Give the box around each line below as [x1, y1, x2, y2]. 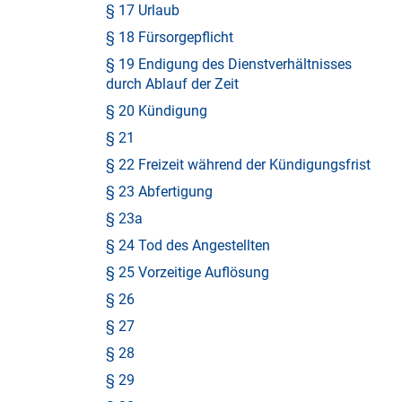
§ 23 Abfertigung [106, 183, 213, 200]
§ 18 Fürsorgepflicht [106, 29, 233, 46]
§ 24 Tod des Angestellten [106, 237, 270, 254]
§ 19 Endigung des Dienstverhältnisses [106, 56, 352, 73]
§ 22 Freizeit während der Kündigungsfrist [106, 156, 371, 173]
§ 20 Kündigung [106, 102, 207, 119]
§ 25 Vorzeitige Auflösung [106, 264, 269, 281]
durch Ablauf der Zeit [106, 75, 239, 92]
